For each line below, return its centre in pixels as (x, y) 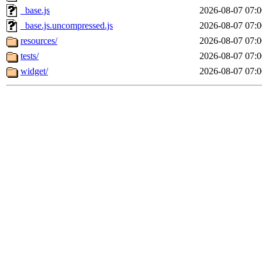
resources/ (39, 41)
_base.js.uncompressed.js (67, 26)
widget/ (34, 71)
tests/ (30, 56)
